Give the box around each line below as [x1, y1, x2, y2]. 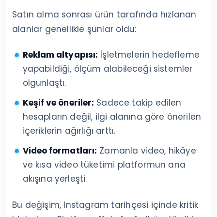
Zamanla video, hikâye [97, 145, 196, 157]
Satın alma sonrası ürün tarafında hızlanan [12, 9, 197, 21]
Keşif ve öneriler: [22, 97, 94, 109]
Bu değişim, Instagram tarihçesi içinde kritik [12, 199, 199, 211]
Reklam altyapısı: [22, 49, 98, 61]
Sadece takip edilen [94, 97, 182, 109]
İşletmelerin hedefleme [98, 49, 200, 61]
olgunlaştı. [22, 77, 66, 89]
